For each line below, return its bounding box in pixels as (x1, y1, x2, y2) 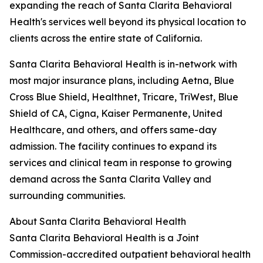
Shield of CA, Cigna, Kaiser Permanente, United (9, 107, 222, 120)
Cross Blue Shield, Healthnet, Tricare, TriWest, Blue (9, 91, 238, 103)
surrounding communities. (9, 190, 125, 202)
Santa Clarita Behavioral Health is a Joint (9, 232, 199, 244)
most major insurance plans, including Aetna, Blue (9, 75, 234, 87)
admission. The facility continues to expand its (9, 140, 217, 153)
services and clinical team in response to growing (9, 157, 232, 169)
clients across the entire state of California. (9, 32, 202, 45)
